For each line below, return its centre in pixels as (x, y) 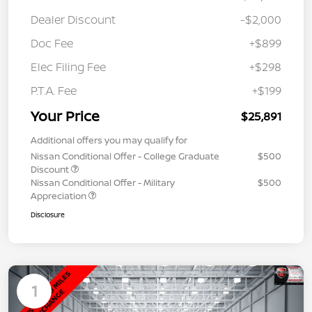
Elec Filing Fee (68, 67)
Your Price (65, 116)
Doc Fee (52, 44)
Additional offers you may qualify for (109, 140)
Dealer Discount (73, 20)
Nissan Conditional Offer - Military (103, 183)
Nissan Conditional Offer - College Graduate (125, 156)
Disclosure (48, 215)
